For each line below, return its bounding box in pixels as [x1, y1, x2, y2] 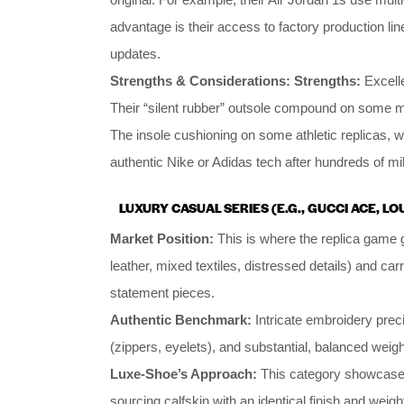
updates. [110, 45, 161, 61]
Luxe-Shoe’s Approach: [110, 366, 257, 382]
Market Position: [110, 231, 214, 247]
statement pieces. [110, 285, 215, 301]
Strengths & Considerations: [110, 72, 290, 88]
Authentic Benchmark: [110, 312, 252, 328]
